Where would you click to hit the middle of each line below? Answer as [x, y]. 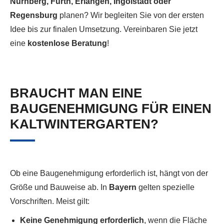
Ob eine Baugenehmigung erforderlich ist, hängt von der [109, 173]
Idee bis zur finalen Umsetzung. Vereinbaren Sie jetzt [104, 29]
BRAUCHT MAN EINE [76, 93]
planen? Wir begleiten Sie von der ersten [131, 15]
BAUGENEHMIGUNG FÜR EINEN [111, 109]
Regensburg [34, 15]
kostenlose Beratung [67, 43]
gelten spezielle [165, 187]
